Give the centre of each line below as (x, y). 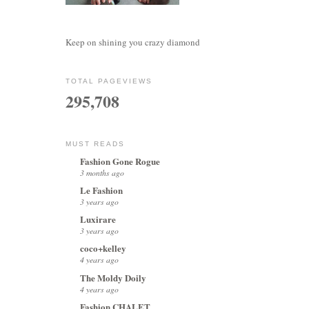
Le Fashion (101, 190)
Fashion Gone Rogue (120, 161)
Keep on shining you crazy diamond (133, 42)
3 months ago (102, 172)
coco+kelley (103, 248)
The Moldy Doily (113, 277)
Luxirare (98, 219)
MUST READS (96, 144)
